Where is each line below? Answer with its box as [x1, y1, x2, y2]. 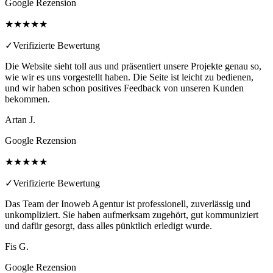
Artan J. [5, 114, 35, 125]
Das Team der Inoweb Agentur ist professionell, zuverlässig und [5, 198, 250, 209]
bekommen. [5, 93, 50, 104]
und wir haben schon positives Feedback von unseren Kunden [5, 82, 244, 93]
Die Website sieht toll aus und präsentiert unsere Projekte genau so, [5, 60, 261, 71]
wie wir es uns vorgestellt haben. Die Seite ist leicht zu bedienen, [5, 71, 253, 82]
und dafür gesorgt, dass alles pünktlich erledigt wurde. [5, 220, 212, 231]
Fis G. [5, 241, 29, 252]
